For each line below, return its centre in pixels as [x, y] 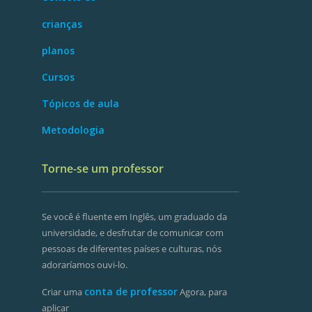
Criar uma [63, 291]
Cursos [58, 77]
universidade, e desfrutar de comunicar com [132, 233]
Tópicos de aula [80, 104]
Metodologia [73, 130]
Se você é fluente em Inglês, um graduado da [134, 217]
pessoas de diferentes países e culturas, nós [131, 249]
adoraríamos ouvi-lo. [84, 265]
